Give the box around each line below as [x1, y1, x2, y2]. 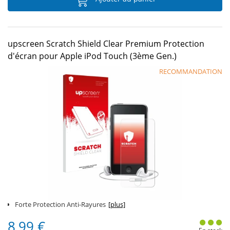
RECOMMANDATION [159, 67, 222, 76]
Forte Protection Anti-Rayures [15, 200, 106, 209]
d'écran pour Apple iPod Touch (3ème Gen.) [8, 50, 177, 62]
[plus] [108, 200, 125, 209]
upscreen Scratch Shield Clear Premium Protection [8, 38, 204, 49]
